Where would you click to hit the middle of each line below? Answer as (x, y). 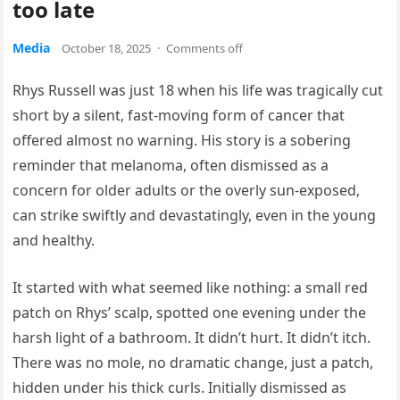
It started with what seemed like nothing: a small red (191, 287)
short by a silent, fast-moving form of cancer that (179, 115)
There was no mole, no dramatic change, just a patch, (193, 362)
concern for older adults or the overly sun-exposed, (187, 190)
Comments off (205, 48)
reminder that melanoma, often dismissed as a (171, 165)
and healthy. (54, 240)
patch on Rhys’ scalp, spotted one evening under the (190, 312)
